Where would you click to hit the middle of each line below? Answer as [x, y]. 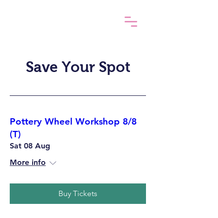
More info [28, 162]
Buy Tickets [78, 193]
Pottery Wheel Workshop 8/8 [73, 121]
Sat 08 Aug [30, 146]
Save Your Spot [78, 67]
